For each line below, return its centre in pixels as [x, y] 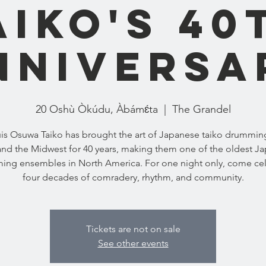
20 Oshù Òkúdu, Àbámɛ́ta [96, 109]
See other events [133, 243]
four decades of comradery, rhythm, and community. [133, 177]
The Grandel [201, 109]
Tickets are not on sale [133, 229]
